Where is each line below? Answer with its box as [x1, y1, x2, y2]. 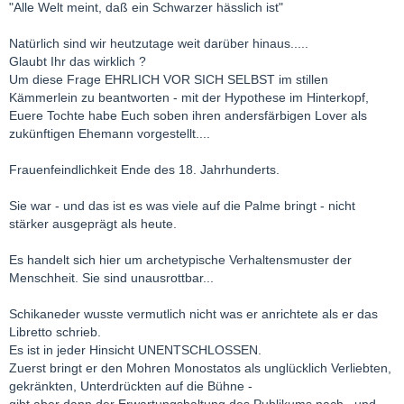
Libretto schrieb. [9, 324, 101, 339]
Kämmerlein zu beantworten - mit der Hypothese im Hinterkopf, [9, 89, 369, 105]
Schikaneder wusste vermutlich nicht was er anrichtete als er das [9, 306, 378, 321]
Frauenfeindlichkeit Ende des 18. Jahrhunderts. [9, 161, 280, 177]
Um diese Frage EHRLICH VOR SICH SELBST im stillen [9, 71, 328, 87]
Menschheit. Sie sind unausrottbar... [9, 270, 214, 285]
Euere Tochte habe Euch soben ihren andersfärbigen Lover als [9, 107, 367, 123]
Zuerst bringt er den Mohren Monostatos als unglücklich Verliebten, [9, 360, 391, 375]
